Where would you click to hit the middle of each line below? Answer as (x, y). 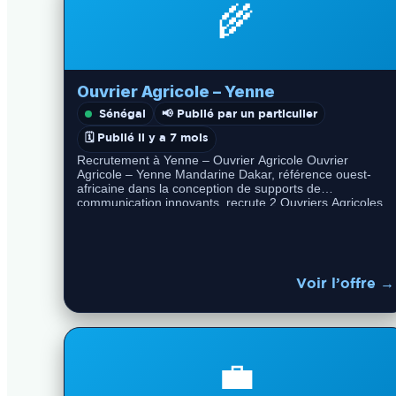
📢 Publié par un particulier (240, 113)
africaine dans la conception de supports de (199, 188)
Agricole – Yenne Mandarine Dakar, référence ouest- (224, 174)
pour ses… (107, 217)
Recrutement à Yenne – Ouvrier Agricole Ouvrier (213, 160)
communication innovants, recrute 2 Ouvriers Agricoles (230, 202)
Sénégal (122, 113)
